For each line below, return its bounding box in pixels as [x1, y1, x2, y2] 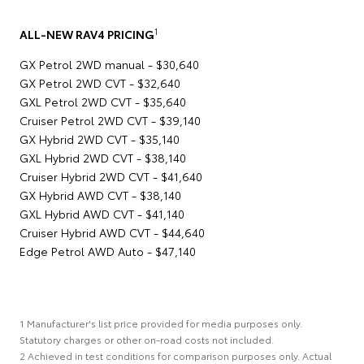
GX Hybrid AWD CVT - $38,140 [19, 187, 181, 204]
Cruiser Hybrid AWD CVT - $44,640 [19, 224, 205, 241]
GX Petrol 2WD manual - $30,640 [19, 56, 199, 73]
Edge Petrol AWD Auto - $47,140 [19, 243, 196, 260]
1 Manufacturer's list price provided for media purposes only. [19, 316, 302, 331]
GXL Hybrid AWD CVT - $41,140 [19, 206, 184, 223]
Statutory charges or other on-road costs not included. [19, 332, 274, 347]
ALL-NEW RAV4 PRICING [19, 26, 154, 43]
